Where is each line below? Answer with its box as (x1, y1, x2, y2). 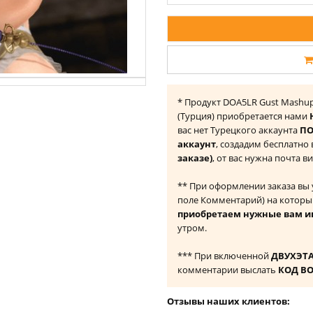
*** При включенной (177, 249, 271, 262)
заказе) (177, 152, 212, 164)
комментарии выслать (177, 263, 278, 276)
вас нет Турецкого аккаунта (177, 124, 300, 136)
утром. (177, 221, 207, 234)
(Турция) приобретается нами (177, 110, 310, 122)
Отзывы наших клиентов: (167, 295, 290, 307)
